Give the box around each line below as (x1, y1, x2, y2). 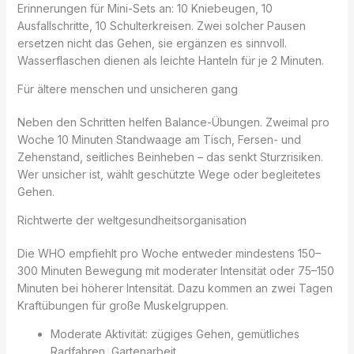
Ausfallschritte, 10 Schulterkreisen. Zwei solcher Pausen (17, 19, 306, 33)
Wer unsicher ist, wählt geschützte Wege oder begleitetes (17, 168, 321, 182)
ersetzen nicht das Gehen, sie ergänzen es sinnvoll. (17, 36, 287, 51)
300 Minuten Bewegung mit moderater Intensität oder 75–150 (17, 264, 334, 278)
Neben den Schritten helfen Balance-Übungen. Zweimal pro (17, 115, 330, 130)
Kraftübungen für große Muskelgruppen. (17, 299, 228, 313)
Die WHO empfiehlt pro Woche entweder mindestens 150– (17, 247, 321, 261)
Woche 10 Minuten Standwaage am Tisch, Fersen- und (17, 133, 301, 147)
